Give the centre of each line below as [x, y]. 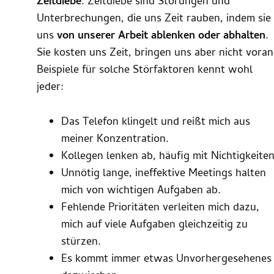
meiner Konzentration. [115, 139]
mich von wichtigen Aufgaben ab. [141, 191]
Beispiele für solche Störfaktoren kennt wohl [145, 70]
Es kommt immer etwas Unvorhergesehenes [166, 259]
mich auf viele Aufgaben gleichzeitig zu [154, 225]
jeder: [50, 87]
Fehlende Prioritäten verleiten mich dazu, [160, 208]
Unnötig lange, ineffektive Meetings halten [164, 174]
